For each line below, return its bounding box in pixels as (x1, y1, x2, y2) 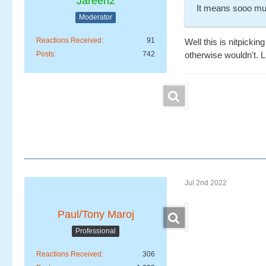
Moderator (79, 13, 112, 22)
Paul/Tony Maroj (57, 208, 134, 220)
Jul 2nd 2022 (185, 179, 227, 188)
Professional (75, 227, 116, 236)
